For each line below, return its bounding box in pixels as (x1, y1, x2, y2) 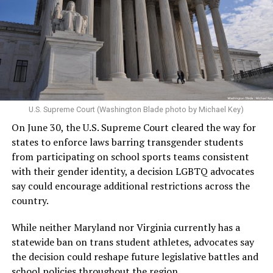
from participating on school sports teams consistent (11, 149, 249, 163)
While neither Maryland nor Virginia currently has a (11, 220, 240, 234)
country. (11, 193, 49, 207)
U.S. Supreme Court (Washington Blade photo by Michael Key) (29, 104, 244, 114)
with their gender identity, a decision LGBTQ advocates (11, 164, 254, 178)
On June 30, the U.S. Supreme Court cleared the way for (11, 120, 256, 134)
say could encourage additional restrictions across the (11, 179, 250, 193)
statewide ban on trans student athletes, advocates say (11, 235, 254, 249)
